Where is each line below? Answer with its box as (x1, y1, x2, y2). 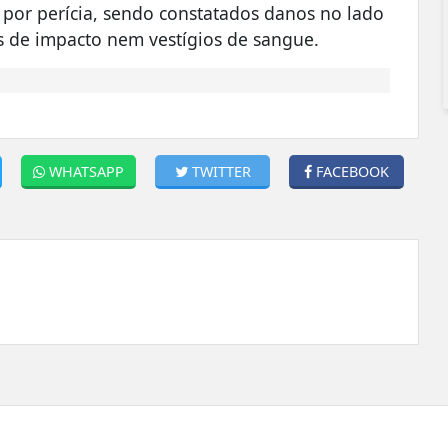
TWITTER (191, 161, 251, 181)
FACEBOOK (316, 161, 390, 181)
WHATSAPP (49, 161, 125, 181)
